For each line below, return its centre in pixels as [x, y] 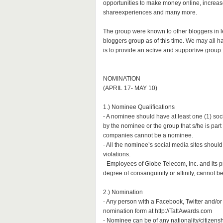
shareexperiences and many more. [150, 12]
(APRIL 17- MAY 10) [130, 88]
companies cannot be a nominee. [148, 135]
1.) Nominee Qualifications [139, 107]
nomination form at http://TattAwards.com [157, 211]
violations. [116, 154]
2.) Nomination [123, 192]
